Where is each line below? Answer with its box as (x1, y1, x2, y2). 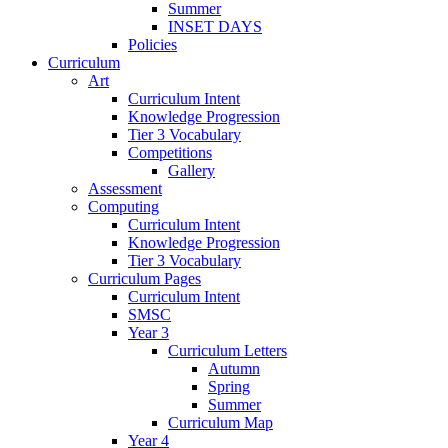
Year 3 (128, 324, 169, 342)
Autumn (208, 360, 260, 378)
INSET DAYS (168, 18, 262, 36)
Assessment (88, 180, 162, 198)
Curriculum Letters (168, 342, 287, 360)
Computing (88, 198, 159, 216)
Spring (208, 378, 250, 396)
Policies (128, 36, 177, 54)
